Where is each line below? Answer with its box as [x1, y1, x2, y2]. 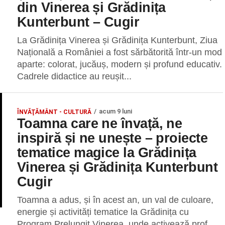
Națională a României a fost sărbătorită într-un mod [17, 47, 222, 57]
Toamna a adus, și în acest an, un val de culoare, [17, 195, 213, 205]
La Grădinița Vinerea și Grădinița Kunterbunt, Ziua [17, 35, 217, 45]
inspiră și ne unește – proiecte [17, 130, 208, 146]
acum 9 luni [99, 107, 132, 115]
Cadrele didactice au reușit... [17, 71, 132, 81]
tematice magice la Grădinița [17, 145, 196, 160]
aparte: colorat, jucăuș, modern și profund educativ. [17, 59, 222, 69]
